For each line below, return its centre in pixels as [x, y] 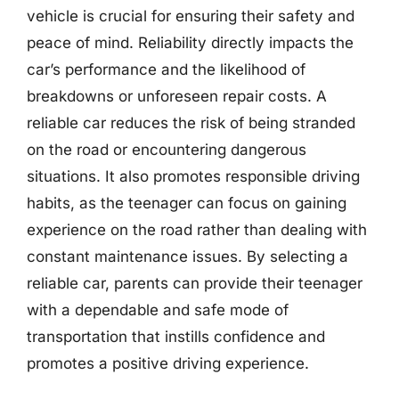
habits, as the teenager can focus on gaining [187, 203]
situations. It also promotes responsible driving [193, 176]
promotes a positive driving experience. [168, 363]
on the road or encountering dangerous [167, 150]
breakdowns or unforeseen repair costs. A [177, 96]
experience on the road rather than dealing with [197, 230]
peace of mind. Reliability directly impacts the [190, 43]
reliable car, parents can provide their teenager [195, 283]
